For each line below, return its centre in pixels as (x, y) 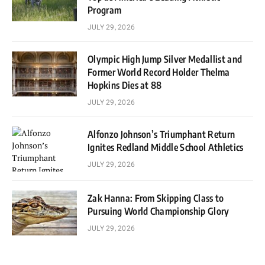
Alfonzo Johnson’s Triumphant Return (161, 134)
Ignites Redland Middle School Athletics (166, 147)
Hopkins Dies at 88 (125, 85)
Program (105, 10)
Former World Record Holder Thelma (159, 72)
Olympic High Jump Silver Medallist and (165, 59)
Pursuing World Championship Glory (159, 211)
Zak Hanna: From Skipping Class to (156, 198)
